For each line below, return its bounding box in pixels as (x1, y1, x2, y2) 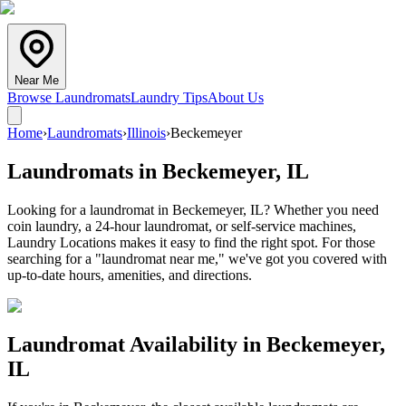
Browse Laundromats (7, 90, 130, 105)
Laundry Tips (130, 90, 208, 105)
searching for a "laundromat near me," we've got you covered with (7, 250, 387, 266)
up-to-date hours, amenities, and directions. (7, 266, 252, 283)
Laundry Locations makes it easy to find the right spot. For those (7, 234, 375, 250)
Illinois (127, 125, 166, 140)
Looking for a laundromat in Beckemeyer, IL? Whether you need (7, 201, 379, 217)
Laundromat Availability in (7, 332, 266, 356)
